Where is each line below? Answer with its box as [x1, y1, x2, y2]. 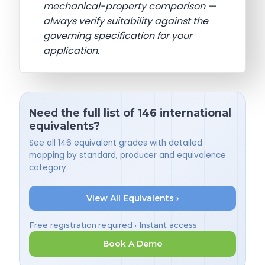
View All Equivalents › [86, 192, 179, 203]
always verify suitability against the [43, 14, 208, 28]
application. [43, 44, 99, 58]
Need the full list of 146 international [29, 106, 231, 119]
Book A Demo [102, 238, 163, 250]
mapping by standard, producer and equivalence [29, 149, 226, 161]
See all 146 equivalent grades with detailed [29, 137, 202, 148]
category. [29, 161, 68, 173]
